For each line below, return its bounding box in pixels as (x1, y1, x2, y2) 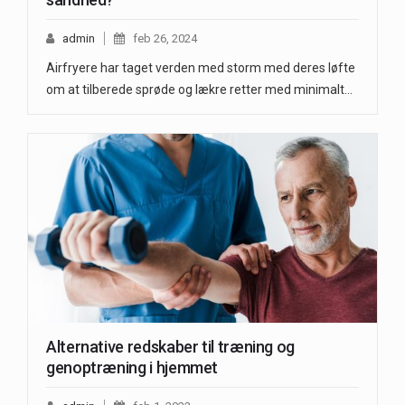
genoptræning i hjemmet (46, 357, 219, 377)
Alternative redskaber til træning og (46, 336, 296, 356)
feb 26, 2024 (133, 32, 197, 46)
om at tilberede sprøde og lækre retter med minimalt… (46, 82, 353, 98)
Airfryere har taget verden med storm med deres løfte (46, 61, 355, 76)
